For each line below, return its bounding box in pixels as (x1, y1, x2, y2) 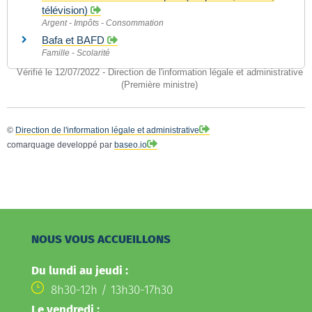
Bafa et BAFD (42, 33, 107, 46)
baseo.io (114, 140, 147, 150)
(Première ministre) (121, 79, 198, 91)
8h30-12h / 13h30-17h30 (50, 282, 174, 297)
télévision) (42, 3, 91, 16)
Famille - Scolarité (42, 47, 110, 58)
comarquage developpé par (7, 140, 114, 150)
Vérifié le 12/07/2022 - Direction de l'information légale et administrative (16, 67, 303, 78)
